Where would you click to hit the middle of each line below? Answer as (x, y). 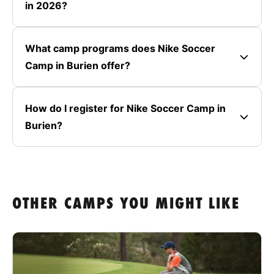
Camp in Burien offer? (78, 65)
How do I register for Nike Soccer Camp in (125, 108)
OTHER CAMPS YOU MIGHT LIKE (126, 204)
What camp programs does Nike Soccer (120, 48)
